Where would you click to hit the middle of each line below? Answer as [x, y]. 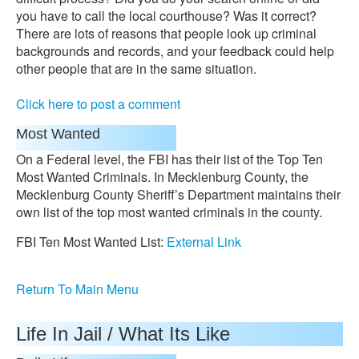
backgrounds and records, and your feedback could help [175, 51]
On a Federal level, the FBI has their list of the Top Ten [169, 159]
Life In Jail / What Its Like [123, 334]
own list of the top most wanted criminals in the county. [169, 212]
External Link [204, 242]
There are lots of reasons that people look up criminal [166, 33]
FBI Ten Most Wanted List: [91, 242]
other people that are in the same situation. [136, 69]
